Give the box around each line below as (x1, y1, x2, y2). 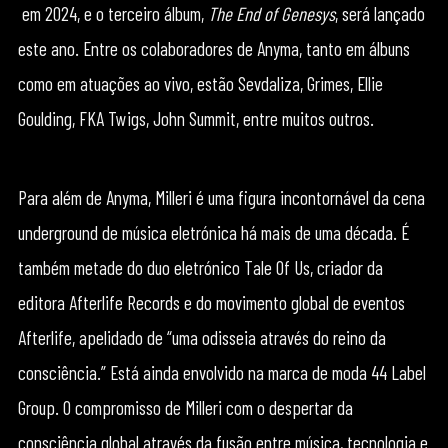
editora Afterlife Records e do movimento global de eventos (17, 290, 405, 314)
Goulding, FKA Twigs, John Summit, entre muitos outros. (17, 106, 374, 130)
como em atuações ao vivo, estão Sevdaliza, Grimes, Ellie (17, 71, 383, 95)
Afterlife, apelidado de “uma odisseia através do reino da (17, 325, 386, 349)
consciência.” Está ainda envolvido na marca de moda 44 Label (17, 360, 426, 384)
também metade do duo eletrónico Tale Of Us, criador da (17, 255, 383, 279)
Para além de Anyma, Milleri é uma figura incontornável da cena (17, 185, 425, 209)
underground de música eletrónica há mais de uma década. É (17, 220, 409, 244)
